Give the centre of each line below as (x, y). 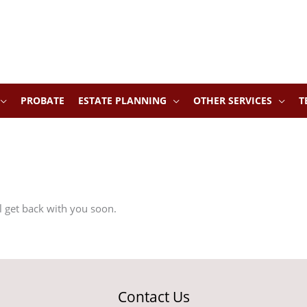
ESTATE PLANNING (122, 100)
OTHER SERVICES (233, 100)
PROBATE (42, 100)
